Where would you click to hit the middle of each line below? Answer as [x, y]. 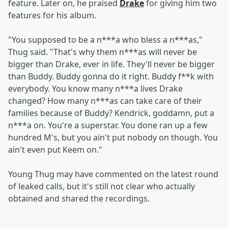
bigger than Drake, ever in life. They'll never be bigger [111, 64]
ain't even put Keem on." [55, 149]
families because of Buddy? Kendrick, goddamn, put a [111, 113]
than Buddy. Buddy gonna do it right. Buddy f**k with [111, 76]
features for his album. [52, 15]
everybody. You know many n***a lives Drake [95, 88]
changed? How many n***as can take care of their [105, 101]
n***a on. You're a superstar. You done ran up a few [108, 125]
